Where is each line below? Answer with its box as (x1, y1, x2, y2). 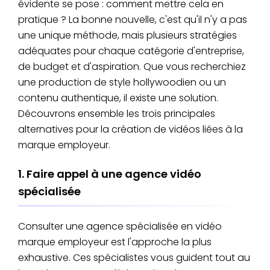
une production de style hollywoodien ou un (18, 75, 226, 89)
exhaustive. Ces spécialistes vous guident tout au (18, 251, 250, 265)
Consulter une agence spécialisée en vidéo (18, 219, 222, 234)
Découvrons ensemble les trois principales (18, 106, 215, 121)
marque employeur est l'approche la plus (18, 235, 212, 250)
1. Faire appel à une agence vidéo (18, 166, 201, 181)
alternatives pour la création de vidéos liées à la (18, 122, 243, 136)
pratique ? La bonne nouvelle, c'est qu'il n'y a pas (18, 12, 247, 27)
